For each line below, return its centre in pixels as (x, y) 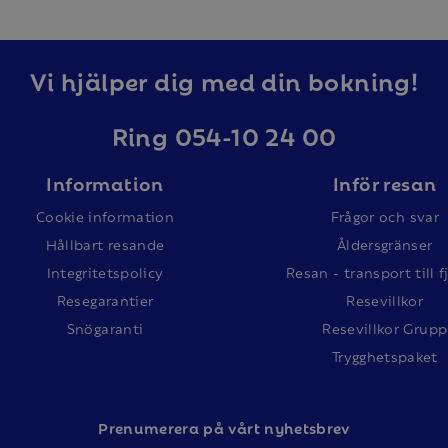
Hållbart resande (105, 243)
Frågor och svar (384, 215)
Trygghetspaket (384, 355)
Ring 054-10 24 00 (224, 134)
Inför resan (385, 182)
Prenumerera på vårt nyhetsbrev (224, 427)
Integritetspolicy (105, 271)
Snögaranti (105, 327)
